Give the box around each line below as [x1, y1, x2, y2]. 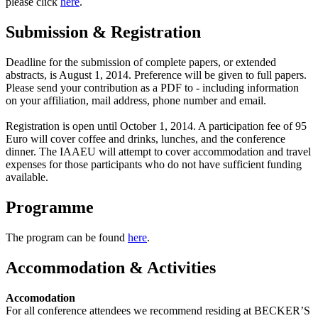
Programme [6, 198, 94, 217]
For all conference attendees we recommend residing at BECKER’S [6, 304, 310, 317]
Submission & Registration [6, 23, 201, 42]
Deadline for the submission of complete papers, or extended [6, 56, 276, 69]
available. [6, 171, 48, 184]
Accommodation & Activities [6, 258, 216, 277]
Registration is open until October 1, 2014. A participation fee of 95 [6, 120, 307, 133]
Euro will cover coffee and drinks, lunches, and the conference [6, 133, 285, 146]
